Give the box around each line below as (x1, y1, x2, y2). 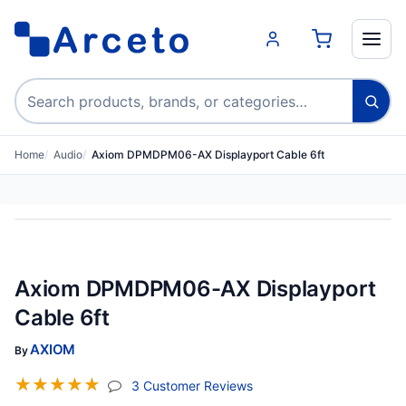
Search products (14, 80, 129, 99)
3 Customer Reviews (131, 377, 253, 393)
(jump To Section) (252, 376, 361, 392)
